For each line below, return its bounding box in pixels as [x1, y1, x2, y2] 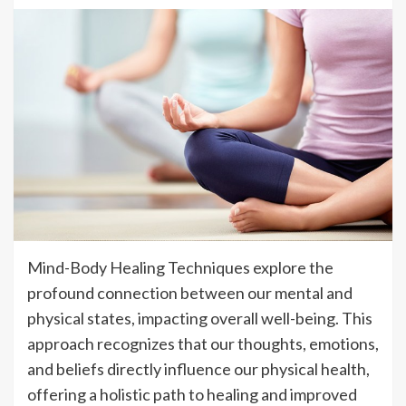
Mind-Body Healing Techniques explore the [27, 256, 333, 277]
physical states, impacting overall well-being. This [27, 307, 372, 328]
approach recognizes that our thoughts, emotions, [27, 333, 379, 353]
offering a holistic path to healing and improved [27, 383, 357, 404]
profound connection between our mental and [27, 282, 353, 303]
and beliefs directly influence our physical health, [27, 358, 370, 379]
